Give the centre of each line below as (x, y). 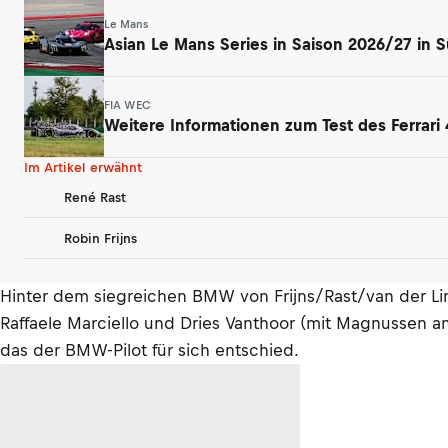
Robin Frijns (100, 238)
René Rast (95, 197)
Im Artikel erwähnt (83, 167)
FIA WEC (127, 104)
